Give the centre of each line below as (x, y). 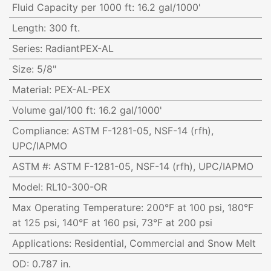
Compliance (39, 130)
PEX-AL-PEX (82, 89)
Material (30, 89)
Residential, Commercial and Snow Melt (165, 243)
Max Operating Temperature (76, 207)
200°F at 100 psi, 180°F (200, 207)
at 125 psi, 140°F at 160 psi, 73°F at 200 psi (112, 222)
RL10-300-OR (76, 187)
